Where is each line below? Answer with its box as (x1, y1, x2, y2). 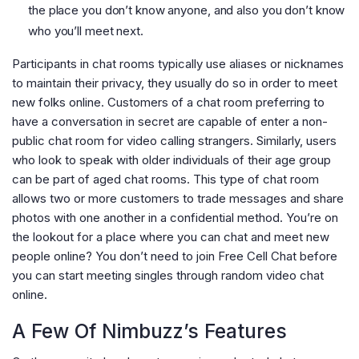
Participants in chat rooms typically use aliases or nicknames (12, 56, 344, 72)
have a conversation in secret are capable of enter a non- (12, 114, 328, 130)
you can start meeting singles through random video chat (12, 268, 324, 284)
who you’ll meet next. (28, 23, 143, 39)
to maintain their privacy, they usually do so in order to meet (12, 75, 337, 91)
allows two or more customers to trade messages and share (12, 191, 344, 207)
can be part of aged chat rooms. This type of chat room (12, 171, 319, 188)
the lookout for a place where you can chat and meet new (12, 229, 329, 245)
